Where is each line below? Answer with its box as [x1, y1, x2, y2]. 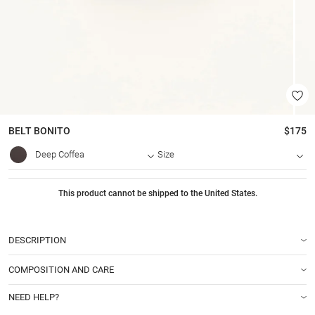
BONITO [32, 125, 70, 137]
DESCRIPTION [8, 235, 66, 246]
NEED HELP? [8, 292, 59, 303]
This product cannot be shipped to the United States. [58, 188, 257, 198]
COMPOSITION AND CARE [8, 264, 114, 276]
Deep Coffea [35, 149, 84, 160]
